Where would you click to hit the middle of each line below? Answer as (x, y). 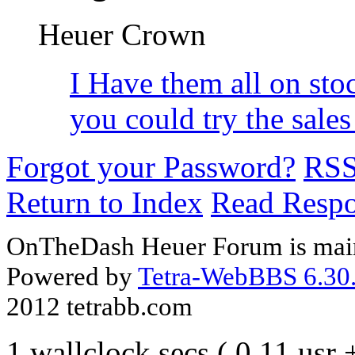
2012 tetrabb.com (99, 307)
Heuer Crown (122, 35)
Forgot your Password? (151, 167)
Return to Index (105, 203)
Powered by (72, 277)
